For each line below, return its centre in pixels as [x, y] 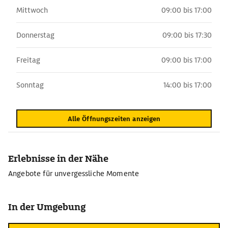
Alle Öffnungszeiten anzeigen [114, 119]
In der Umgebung [47, 207]
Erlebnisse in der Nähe [58, 159]
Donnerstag [35, 35]
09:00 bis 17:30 [187, 35]
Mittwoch [32, 10]
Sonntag [30, 85]
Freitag [28, 60]
